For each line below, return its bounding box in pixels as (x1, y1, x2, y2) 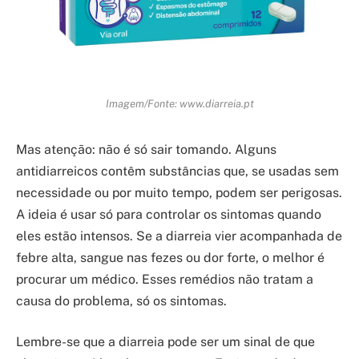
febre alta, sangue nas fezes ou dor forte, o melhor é (16, 249, 325, 265)
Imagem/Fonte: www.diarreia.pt (105, 96, 254, 110)
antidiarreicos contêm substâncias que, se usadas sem (16, 163, 339, 179)
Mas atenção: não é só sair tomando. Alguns (16, 141, 276, 157)
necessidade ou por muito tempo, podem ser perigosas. (16, 184, 342, 200)
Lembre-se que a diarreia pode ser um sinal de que (16, 334, 315, 350)
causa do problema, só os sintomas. (16, 292, 227, 309)
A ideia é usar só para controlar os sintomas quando (16, 206, 321, 222)
